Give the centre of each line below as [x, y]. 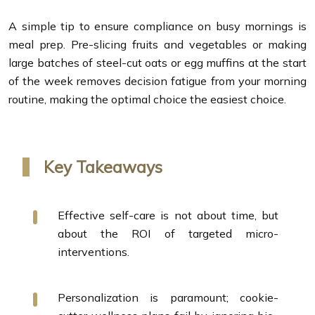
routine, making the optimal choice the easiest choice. [147, 99]
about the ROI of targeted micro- [168, 233]
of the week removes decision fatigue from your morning [157, 81]
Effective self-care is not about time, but [168, 215]
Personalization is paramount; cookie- [168, 297]
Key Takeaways [103, 167]
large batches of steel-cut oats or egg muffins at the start [157, 62]
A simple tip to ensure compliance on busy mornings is [157, 26]
